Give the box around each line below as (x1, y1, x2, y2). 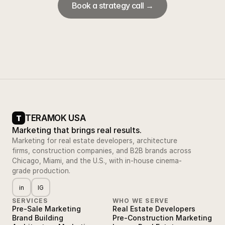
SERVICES (12, 197, 48, 204)
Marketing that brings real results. (12, 125, 142, 135)
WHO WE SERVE (113, 197, 169, 204)
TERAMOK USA (25, 113, 86, 123)
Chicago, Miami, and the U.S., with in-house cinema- (12, 157, 182, 165)
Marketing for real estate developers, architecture (12, 137, 177, 145)
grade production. (12, 167, 70, 175)
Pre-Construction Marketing (113, 213, 212, 222)
